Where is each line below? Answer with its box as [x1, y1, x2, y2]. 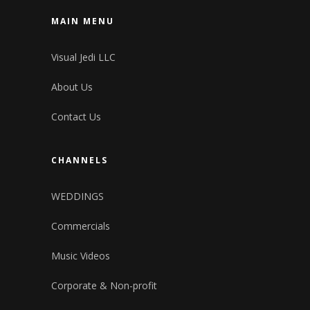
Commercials [51, 219, 110, 233]
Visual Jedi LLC [51, 51, 116, 64]
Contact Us [51, 110, 101, 124]
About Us [51, 80, 93, 94]
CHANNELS [51, 154, 108, 167]
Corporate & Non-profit [51, 279, 157, 293]
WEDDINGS [51, 190, 104, 203]
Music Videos [51, 249, 110, 263]
